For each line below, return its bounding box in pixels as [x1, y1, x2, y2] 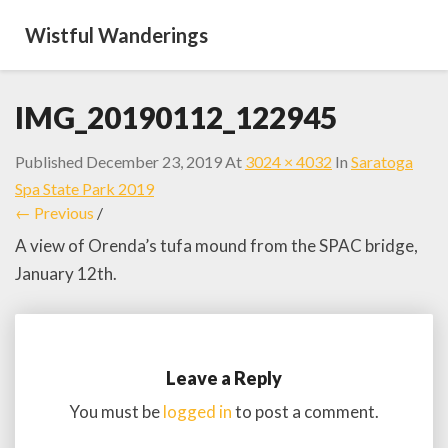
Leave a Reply [166, 366, 282, 389]
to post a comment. [232, 400, 379, 422]
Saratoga [351, 152, 413, 171]
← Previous [15, 203, 94, 222]
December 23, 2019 [86, 152, 222, 171]
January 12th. [15, 263, 117, 284]
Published [15, 152, 86, 171]
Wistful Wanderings [25, 23, 208, 47]
